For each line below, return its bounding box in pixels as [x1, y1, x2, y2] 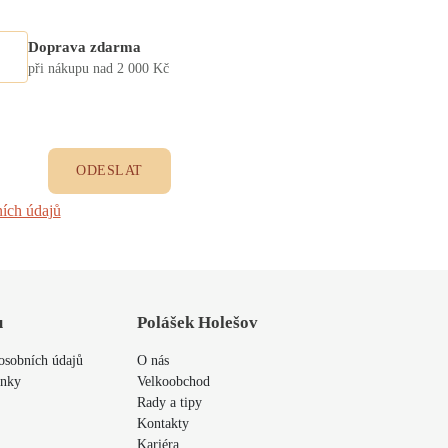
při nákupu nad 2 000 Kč [28, 60, 169, 76]
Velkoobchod [136, 374, 210, 390]
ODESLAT [76, 163, 143, 179]
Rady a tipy [136, 395, 202, 411]
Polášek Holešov [136, 313, 258, 333]
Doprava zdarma [28, 37, 141, 55]
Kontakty [136, 416, 189, 432]
